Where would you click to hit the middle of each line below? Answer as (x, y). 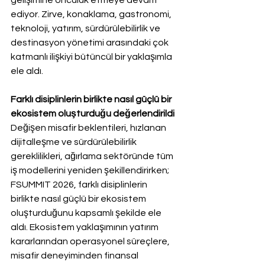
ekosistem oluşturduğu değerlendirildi (93, 113)
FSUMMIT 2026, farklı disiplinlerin (80, 184)
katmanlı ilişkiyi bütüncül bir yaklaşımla (92, 56)
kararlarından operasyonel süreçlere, (91, 241)
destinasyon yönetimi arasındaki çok (91, 42)
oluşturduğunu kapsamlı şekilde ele (87, 213)
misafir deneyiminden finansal (75, 255)
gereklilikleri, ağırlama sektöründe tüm (93, 156)
